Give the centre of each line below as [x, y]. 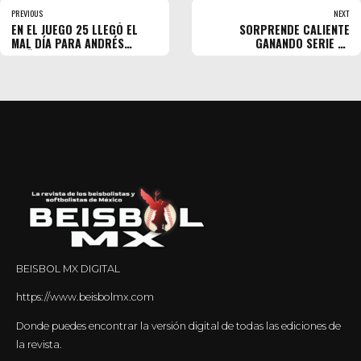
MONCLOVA [322, 56]
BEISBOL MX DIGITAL [68, 268]
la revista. [39, 344]
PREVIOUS [27, 13]
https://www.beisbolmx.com [85, 297]
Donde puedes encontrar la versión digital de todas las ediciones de [178, 326]
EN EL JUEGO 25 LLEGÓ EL [75, 29]
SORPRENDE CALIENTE [295, 29]
